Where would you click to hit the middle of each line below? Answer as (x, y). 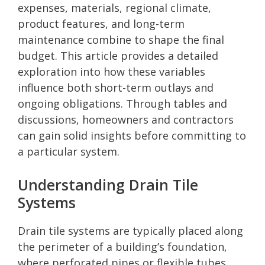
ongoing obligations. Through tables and (122, 103)
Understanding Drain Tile (108, 184)
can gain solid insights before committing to (132, 135)
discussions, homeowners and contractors (126, 119)
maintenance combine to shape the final (121, 39)
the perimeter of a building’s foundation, (122, 246)
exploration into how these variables (112, 71)
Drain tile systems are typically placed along (130, 230)
